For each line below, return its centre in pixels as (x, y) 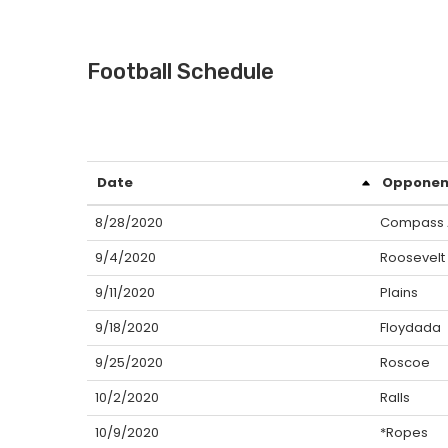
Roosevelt (412, 257)
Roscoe (405, 362)
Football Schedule (180, 71)
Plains (399, 292)
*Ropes (404, 432)
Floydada (410, 327)
